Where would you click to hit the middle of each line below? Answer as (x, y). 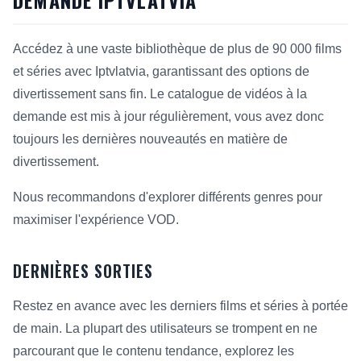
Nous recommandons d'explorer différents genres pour (168, 197)
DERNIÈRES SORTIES (83, 271)
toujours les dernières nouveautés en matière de (150, 139)
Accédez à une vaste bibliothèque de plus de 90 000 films (177, 49)
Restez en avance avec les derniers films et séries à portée (180, 306)
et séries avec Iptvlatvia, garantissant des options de (161, 71)
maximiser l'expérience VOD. (96, 220)
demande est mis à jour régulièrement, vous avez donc (168, 116)
